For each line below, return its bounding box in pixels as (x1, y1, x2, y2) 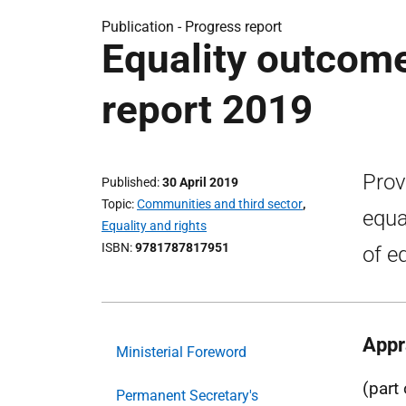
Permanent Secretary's (116, 387, 258, 404)
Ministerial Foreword (116, 343, 246, 361)
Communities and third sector (137, 197, 303, 211)
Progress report (185, 18, 282, 35)
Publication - (101, 18, 185, 35)
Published (101, 175, 157, 189)
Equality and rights (101, 218, 207, 233)
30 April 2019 (162, 175, 238, 189)
